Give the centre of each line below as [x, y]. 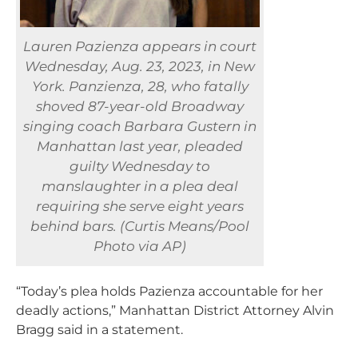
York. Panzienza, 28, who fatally [140, 86]
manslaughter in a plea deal [140, 186]
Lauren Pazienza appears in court [140, 46]
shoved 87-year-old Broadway [140, 106]
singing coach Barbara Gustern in [140, 126]
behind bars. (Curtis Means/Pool [140, 226]
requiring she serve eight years [140, 206]
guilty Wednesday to [140, 166]
